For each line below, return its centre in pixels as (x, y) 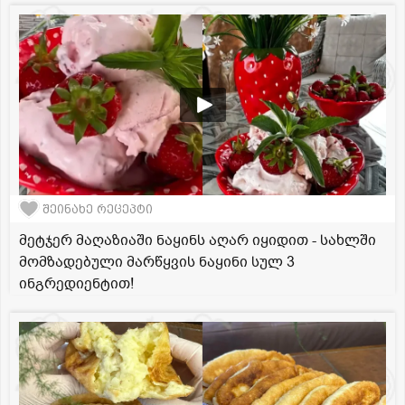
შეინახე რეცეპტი (98, 209)
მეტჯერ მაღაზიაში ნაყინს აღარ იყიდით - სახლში (198, 241)
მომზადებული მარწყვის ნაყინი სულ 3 (157, 263)
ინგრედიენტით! (76, 284)
